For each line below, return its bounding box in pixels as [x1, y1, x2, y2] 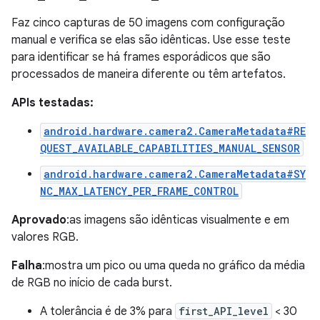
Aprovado [11, 213, 66, 228]
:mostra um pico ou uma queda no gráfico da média [42, 259, 305, 274]
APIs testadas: [11, 96, 94, 111]
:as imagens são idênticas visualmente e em [66, 213, 289, 228]
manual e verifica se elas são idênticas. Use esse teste [11, 33, 291, 48]
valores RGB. [11, 230, 79, 245]
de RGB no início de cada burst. [11, 276, 172, 291]
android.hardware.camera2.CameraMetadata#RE [44, 124, 306, 139]
